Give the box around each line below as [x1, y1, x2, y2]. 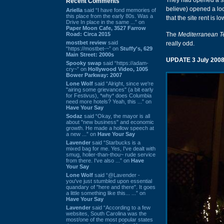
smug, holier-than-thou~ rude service [66, 151, 155, 157]
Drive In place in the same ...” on [66, 18, 144, 25]
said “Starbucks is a [90, 139, 140, 145]
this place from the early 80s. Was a [66, 12, 153, 19]
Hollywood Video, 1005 [88, 65, 148, 72]
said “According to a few [90, 204, 150, 210]
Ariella [66, 6, 82, 13]
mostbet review [66, 39, 106, 45]
